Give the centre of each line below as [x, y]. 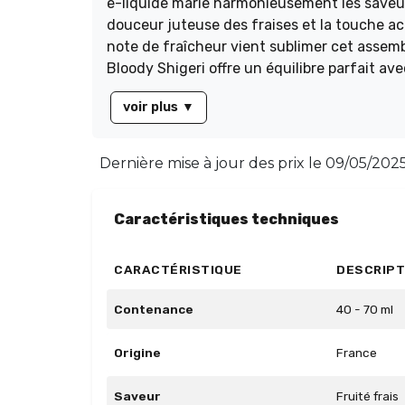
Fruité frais [367, 396]
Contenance [154, 309]
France [357, 352]
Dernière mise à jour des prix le [211, 163]
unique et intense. [169, 89]
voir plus [150, 108]
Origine [137, 352]
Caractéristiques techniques [226, 219]
